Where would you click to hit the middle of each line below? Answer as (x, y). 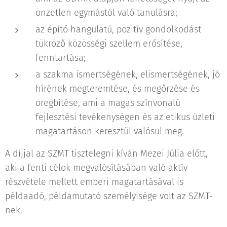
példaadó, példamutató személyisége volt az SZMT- (109, 196)
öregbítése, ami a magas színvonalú (108, 103)
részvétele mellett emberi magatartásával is (94, 182)
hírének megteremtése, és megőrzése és (118, 89)
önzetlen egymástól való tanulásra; (106, 13)
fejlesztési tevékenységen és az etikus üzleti (125, 117)
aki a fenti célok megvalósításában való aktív (96, 168)
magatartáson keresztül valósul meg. (110, 131)
